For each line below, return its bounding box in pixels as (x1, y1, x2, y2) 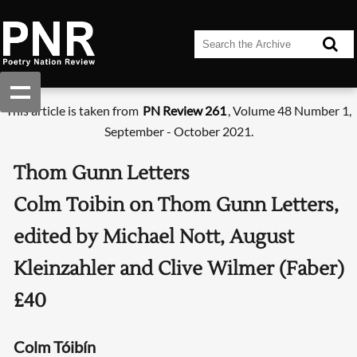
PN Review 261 (143, 103, 226, 119)
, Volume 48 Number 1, (228, 103, 351, 119)
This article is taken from (6, 103, 141, 119)
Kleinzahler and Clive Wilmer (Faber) (13, 257, 344, 282)
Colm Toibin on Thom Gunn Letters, (13, 193, 339, 218)
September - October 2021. (104, 124, 253, 139)
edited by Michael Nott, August (13, 225, 294, 250)
